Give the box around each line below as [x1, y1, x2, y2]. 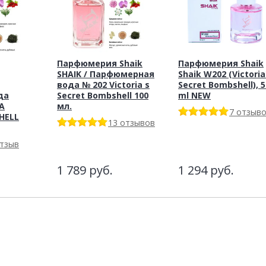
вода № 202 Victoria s [57, 78, 150, 90]
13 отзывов [108, 116, 155, 128]
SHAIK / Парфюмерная [57, 68, 154, 80]
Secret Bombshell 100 [57, 89, 148, 101]
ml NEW [178, 89, 211, 101]
